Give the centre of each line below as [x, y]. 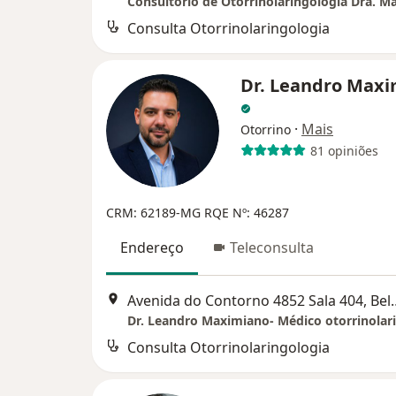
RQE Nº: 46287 [247, 213]
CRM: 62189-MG [155, 213]
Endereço [152, 248]
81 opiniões [344, 150]
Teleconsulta [272, 248]
